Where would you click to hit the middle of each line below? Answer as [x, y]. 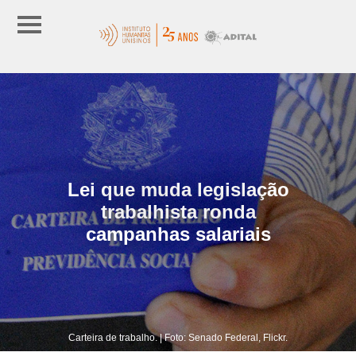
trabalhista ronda [178, 211]
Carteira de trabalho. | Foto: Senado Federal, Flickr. [178, 337]
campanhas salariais [178, 234]
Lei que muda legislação [178, 189]
